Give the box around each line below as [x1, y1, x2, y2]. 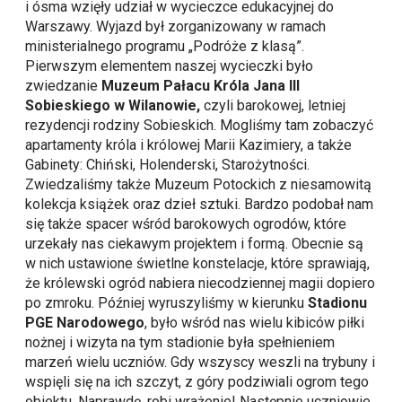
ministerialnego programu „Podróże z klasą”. [25, 38, 305, 56]
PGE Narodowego [25, 314, 145, 332]
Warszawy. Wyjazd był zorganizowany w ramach [25, 18, 327, 36]
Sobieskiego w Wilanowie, [25, 97, 201, 115]
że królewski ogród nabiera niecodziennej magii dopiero [25, 275, 376, 293]
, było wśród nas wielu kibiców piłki [144, 314, 365, 332]
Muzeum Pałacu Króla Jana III [101, 77, 301, 95]
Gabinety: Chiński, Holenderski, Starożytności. [25, 156, 310, 174]
